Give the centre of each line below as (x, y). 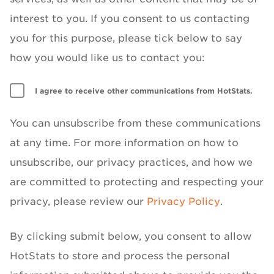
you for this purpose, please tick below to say (126, 38)
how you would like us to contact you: (107, 58)
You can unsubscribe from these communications (135, 123)
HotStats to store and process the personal (120, 256)
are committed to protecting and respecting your (137, 182)
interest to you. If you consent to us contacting (130, 19)
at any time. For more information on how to (124, 143)
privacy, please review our (78, 202)
